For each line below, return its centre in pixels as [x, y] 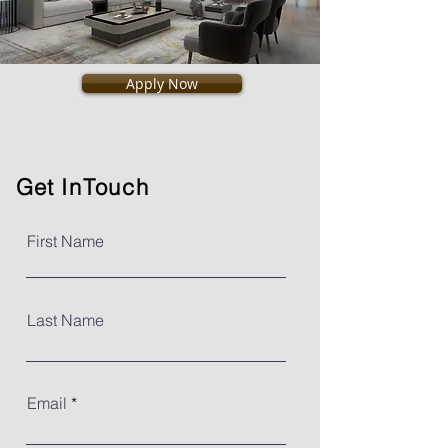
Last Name [65, 320]
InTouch [105, 187]
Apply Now [162, 83]
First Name [65, 241]
